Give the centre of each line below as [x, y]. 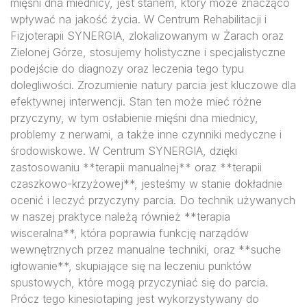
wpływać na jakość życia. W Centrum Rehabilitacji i [138, 19]
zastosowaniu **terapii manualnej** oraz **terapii [136, 167]
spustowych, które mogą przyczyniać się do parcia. [139, 282]
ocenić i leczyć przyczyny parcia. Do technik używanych [153, 200]
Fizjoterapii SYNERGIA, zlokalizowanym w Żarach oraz [147, 36]
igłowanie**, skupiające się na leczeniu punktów [131, 266]
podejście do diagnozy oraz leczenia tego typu [127, 69]
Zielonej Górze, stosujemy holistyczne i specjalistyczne [148, 52]
